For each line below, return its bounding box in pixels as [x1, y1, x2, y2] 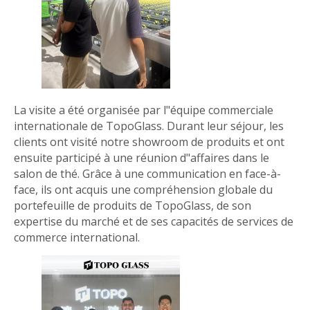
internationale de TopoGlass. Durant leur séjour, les [14, 118, 284, 134]
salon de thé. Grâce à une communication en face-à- [14, 165, 281, 181]
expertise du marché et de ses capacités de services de [14, 213, 293, 229]
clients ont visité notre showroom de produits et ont [14, 134, 284, 149]
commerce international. [14, 229, 140, 245]
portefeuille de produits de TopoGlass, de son [14, 197, 251, 213]
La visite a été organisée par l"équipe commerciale [14, 102, 273, 118]
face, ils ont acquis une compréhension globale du [14, 181, 273, 197]
